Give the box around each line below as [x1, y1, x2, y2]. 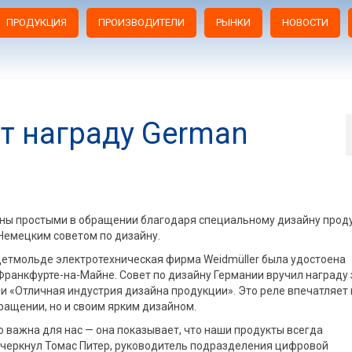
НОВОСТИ [281, 16, 328, 28]
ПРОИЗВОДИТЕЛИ [97, 16, 185, 28]
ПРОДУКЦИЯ [5, 16, 67, 28]
